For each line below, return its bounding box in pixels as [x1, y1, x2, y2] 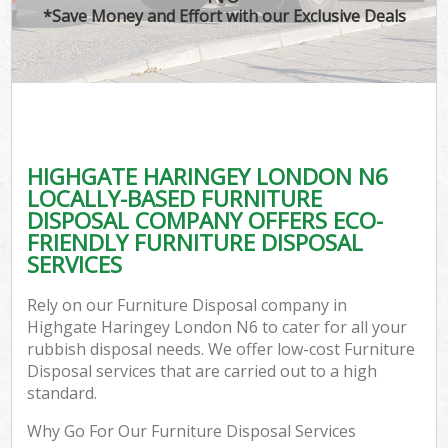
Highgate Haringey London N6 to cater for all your [27, 316, 408, 339]
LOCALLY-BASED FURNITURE [27, 182, 323, 214]
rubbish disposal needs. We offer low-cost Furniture [27, 338, 416, 361]
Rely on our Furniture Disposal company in [27, 294, 348, 317]
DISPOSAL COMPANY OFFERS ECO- [27, 204, 384, 236]
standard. [27, 382, 98, 405]
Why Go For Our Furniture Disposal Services [27, 420, 357, 443]
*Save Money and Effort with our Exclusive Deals [42, 4, 406, 27]
